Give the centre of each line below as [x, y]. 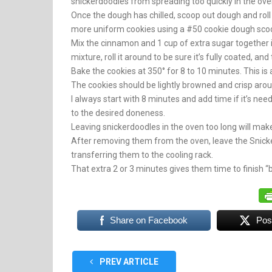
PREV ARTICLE [128, 262]
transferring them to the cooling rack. [142, 155]
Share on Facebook [149, 220]
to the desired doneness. [118, 113]
